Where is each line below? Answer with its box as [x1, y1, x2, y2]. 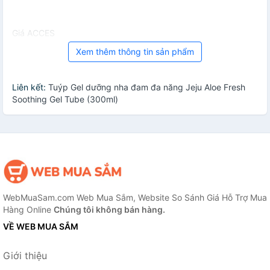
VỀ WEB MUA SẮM [3, 221, 78, 232]
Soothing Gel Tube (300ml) [12, 94, 118, 105]
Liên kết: [12, 82, 48, 93]
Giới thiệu [3, 250, 47, 262]
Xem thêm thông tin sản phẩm [76, 46, 194, 57]
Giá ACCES [12, 28, 55, 39]
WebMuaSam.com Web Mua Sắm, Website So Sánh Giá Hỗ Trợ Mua [3, 192, 267, 203]
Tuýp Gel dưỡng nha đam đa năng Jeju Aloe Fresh [48, 82, 245, 93]
